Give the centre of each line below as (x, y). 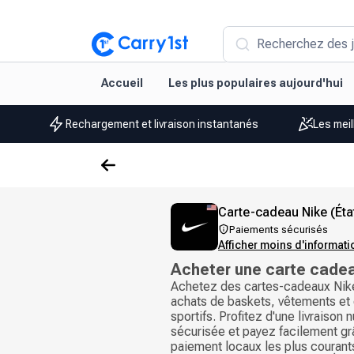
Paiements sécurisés (279, 230)
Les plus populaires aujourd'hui (256, 83)
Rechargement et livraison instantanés (162, 124)
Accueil (122, 83)
